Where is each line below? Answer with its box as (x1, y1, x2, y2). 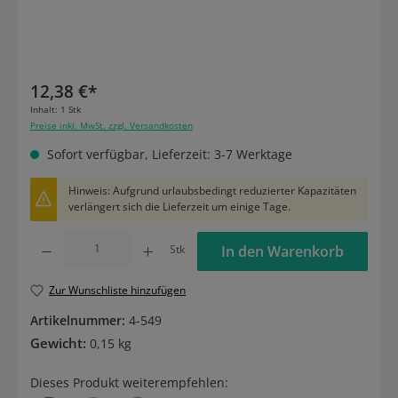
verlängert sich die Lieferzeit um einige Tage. (68, 199, 291, 215)
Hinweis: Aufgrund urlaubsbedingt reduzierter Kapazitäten (68, 183, 356, 199)
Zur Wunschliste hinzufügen (49, 283, 187, 298)
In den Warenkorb (220, 242, 344, 262)
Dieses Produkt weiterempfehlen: (29, 374, 228, 391)
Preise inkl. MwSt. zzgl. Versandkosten (29, 119, 193, 131)
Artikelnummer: (29, 311, 129, 329)
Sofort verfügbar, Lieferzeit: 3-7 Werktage (43, 145, 292, 163)
